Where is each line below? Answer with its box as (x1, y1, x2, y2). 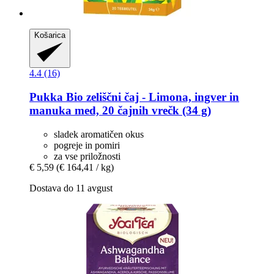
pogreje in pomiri (54, 139, 120, 150)
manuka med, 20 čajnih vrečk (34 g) (29, 104, 211, 117)
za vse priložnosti (54, 150, 120, 161)
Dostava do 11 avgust (29, 182, 113, 193)
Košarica (34, 31, 65, 40)
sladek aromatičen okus (54, 128, 144, 139)
